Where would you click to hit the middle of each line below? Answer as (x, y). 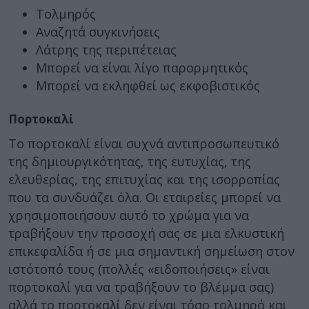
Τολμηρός (66, 13)
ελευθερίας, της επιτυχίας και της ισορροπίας (144, 179)
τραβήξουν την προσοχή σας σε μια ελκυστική (146, 233)
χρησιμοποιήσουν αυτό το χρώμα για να (129, 215)
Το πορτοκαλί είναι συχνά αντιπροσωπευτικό (144, 143)
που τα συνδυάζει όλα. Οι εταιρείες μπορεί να (144, 197)
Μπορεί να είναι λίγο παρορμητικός (142, 67)
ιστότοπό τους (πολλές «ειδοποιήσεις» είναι (139, 269)
